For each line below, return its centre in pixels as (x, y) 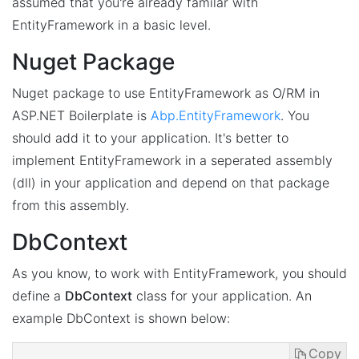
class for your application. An (222, 296)
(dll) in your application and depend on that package (171, 183)
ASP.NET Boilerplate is (81, 115)
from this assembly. (71, 205)
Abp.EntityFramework (216, 115)
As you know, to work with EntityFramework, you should (179, 273)
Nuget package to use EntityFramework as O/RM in (166, 93)
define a (38, 296)
